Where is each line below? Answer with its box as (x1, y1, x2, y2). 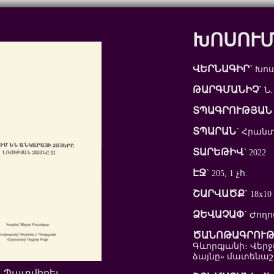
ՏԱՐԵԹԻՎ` (192, 147, 246, 158)
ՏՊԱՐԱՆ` (192, 126, 239, 137)
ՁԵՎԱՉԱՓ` (192, 209, 247, 220)
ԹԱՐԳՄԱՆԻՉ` (192, 84, 262, 95)
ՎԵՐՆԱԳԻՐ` (192, 64, 253, 75)
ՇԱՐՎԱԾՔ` (192, 188, 248, 199)
